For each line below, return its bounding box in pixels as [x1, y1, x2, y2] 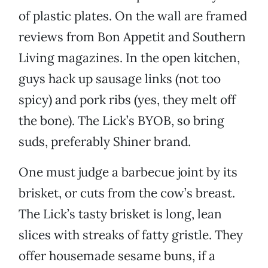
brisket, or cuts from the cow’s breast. [19, 185, 235, 202]
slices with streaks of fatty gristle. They [19, 227, 243, 243]
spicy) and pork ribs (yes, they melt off [19, 92, 236, 108]
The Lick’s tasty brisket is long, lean [19, 206, 222, 223]
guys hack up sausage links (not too [19, 71, 221, 87]
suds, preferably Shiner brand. [19, 133, 191, 150]
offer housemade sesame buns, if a [19, 248, 215, 264]
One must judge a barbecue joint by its [19, 164, 237, 181]
